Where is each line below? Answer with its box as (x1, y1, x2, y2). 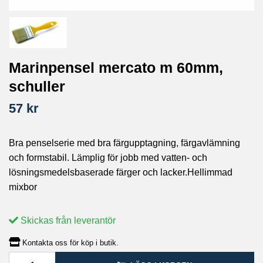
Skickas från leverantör (18, 215, 116, 226)
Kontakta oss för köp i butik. (22, 238, 119, 248)
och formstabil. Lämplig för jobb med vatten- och (9, 153, 207, 163)
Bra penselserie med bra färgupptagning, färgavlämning (9, 138, 240, 149)
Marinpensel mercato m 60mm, (9, 59, 223, 76)
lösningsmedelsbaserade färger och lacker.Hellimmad (9, 167, 232, 178)
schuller (9, 78, 65, 95)
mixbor (9, 182, 37, 193)
